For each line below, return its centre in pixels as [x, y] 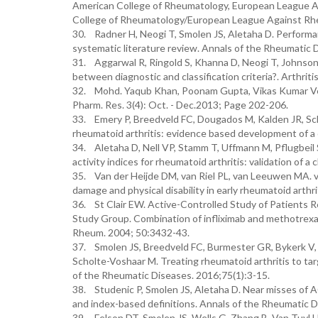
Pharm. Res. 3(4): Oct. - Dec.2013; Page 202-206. [180, 105]
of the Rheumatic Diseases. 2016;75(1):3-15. [171, 275]
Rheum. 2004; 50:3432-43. [131, 232]
